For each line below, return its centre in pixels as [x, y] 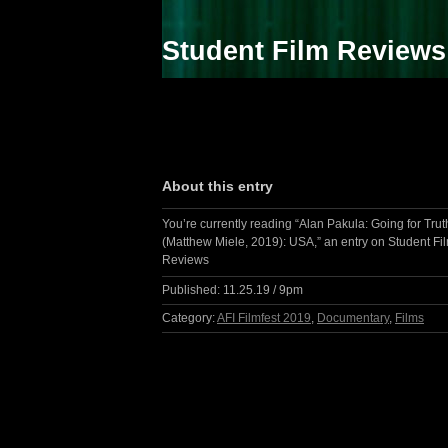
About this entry [217, 186]
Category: [188, 317]
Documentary [353, 317]
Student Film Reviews [304, 51]
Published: [191, 289]
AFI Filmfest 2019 [264, 317]
